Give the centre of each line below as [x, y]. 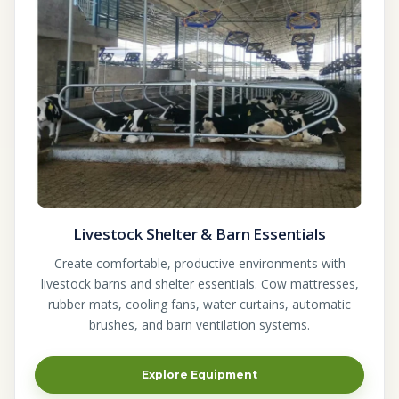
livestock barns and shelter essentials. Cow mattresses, [199, 283]
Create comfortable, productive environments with [199, 263]
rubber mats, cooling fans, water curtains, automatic [199, 304]
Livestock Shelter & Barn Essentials [199, 233]
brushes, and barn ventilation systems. [199, 324]
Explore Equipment [199, 374]
